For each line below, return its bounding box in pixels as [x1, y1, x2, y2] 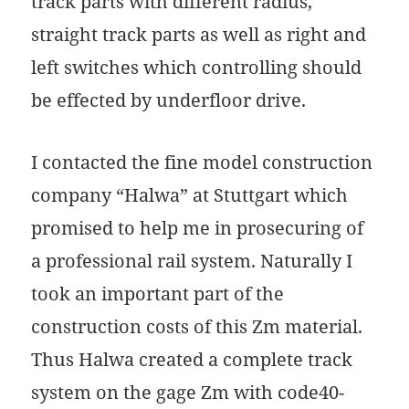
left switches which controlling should [31, 55, 362, 80]
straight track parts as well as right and [31, 22, 367, 47]
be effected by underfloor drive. [31, 88, 307, 113]
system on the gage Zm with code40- [31, 380, 345, 405]
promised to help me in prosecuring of [31, 215, 364, 241]
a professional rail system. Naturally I [31, 248, 353, 274]
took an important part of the [31, 281, 285, 307]
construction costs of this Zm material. [31, 314, 363, 340]
